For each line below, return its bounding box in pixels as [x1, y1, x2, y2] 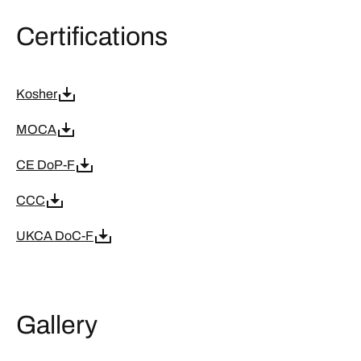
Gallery [16, 311, 98, 339]
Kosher [16, 87, 57, 101]
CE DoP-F [16, 158, 75, 172]
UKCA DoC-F [16, 229, 93, 243]
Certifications [16, 23, 168, 51]
